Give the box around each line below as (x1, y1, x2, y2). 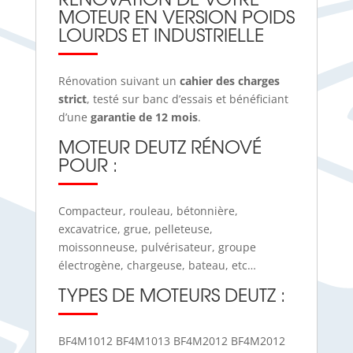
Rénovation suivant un (58, 73, 176, 89)
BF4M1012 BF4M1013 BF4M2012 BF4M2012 (58, 333, 285, 349)
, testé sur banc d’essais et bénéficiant (86, 91, 288, 107)
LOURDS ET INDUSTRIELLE (58, 20, 264, 48)
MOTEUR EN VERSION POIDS (58, 2, 295, 30)
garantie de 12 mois (87, 110, 198, 125)
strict (58, 91, 87, 107)
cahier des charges (176, 73, 280, 89)
